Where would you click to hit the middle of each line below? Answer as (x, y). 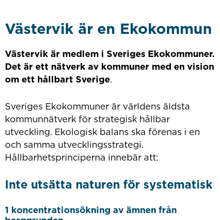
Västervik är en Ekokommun (108, 28)
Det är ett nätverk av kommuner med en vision (109, 66)
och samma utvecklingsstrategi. (74, 145)
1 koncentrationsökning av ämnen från (91, 209)
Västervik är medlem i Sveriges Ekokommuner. (110, 53)
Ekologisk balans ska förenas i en (127, 132)
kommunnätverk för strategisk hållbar (87, 119)
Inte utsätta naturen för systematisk (109, 185)
